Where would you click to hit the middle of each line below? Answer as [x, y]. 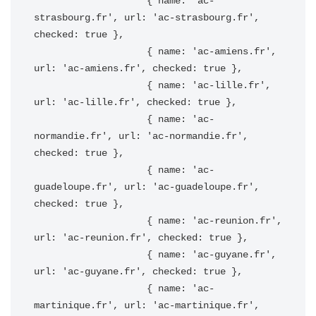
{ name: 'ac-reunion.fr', [90, 221]
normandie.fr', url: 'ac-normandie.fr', [141, 136]
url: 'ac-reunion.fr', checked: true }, [141, 238]
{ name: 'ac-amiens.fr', [90, 51]
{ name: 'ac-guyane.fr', [90, 255]
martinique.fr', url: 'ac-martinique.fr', [147, 305]
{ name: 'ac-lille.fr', [90, 85]
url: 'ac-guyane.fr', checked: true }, [138, 272]
